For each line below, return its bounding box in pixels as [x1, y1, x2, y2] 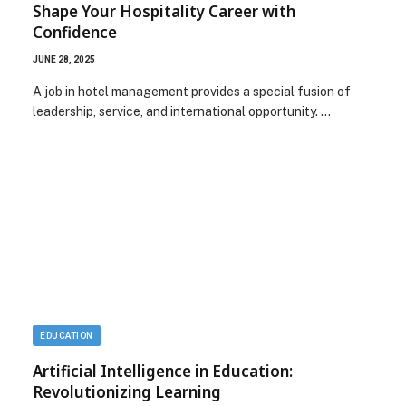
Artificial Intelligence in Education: [33, 360, 293, 382]
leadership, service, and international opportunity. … [33, 104, 331, 119]
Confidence [33, 22, 117, 43]
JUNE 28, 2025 [33, 54, 95, 64]
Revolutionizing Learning [33, 381, 221, 402]
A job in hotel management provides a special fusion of [33, 84, 351, 99]
